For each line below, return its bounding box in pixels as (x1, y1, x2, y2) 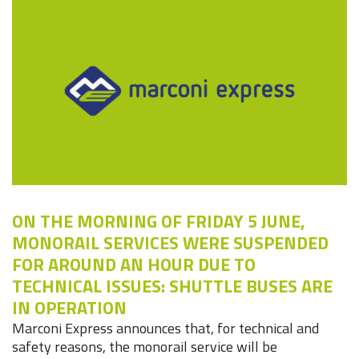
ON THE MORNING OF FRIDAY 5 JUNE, (12, 207, 305, 235)
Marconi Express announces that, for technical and (12, 317, 319, 339)
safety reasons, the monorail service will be (12, 335, 277, 357)
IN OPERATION (12, 293, 127, 321)
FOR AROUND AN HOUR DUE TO (12, 250, 256, 278)
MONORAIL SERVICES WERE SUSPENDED (12, 228, 329, 256)
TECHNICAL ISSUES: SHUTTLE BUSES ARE (12, 272, 333, 300)
